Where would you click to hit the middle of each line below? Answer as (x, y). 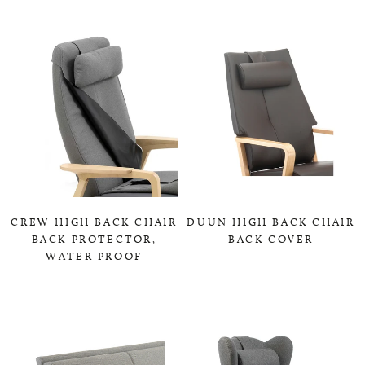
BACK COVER (271, 238)
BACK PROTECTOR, (94, 238)
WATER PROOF (94, 255)
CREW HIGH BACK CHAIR (94, 221)
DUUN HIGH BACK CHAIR (271, 221)
